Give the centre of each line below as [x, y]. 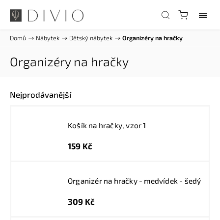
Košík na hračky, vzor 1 [107, 125]
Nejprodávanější [41, 94]
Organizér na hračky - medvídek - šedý [135, 181]
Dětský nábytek [91, 38]
